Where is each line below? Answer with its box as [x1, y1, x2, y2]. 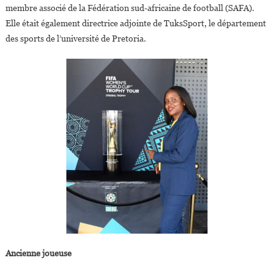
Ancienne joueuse [5, 248, 72, 258]
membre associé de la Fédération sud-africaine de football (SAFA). [5, 3, 256, 13]
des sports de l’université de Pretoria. [5, 34, 146, 44]
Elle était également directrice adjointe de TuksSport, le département [5, 18, 266, 29]
